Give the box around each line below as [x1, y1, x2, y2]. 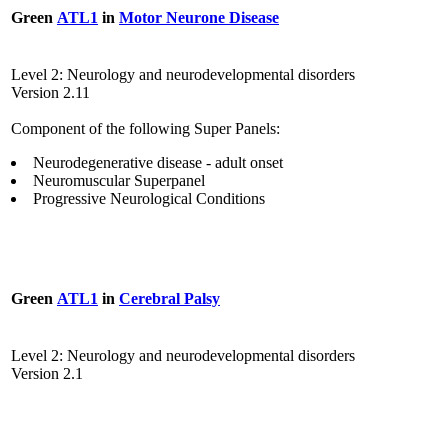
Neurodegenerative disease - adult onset [33, 154, 283, 172]
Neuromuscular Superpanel [33, 172, 205, 190]
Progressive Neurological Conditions [33, 190, 265, 208]
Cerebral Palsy [119, 289, 220, 307]
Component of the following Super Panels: [11, 120, 280, 138]
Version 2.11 [11, 84, 90, 102]
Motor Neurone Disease [119, 8, 279, 26]
